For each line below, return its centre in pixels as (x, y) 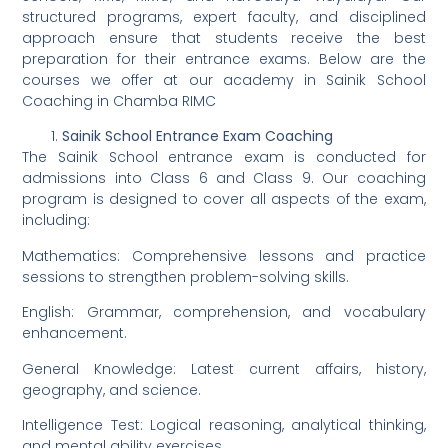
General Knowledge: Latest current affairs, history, (224, 368)
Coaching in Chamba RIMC (119, 101)
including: (56, 220)
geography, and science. (112, 389)
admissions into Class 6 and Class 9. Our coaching (224, 178)
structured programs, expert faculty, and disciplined (224, 17)
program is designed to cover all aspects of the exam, (224, 199)
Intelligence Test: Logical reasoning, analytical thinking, (224, 425)
